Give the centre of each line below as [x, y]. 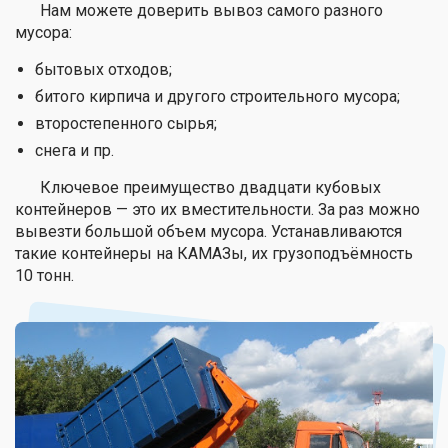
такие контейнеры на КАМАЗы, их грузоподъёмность [214, 253]
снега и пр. [74, 150]
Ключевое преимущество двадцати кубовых [210, 187]
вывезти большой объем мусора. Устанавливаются [208, 231]
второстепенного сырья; [126, 123]
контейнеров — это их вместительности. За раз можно [217, 209]
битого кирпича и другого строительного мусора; [217, 96]
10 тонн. [44, 275]
